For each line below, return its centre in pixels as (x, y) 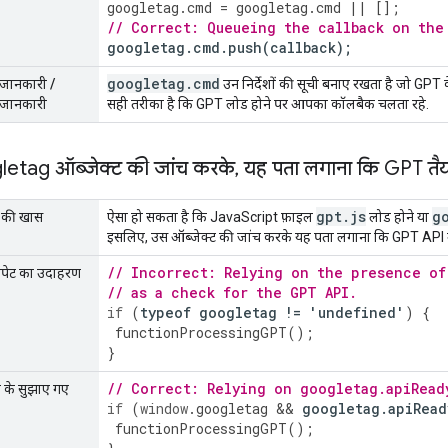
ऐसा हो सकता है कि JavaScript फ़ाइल (211, 216)
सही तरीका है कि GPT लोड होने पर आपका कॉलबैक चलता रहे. (268, 103)
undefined (357, 312)
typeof (165, 312)
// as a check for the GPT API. (232, 292)
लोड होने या (399, 216)
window (164, 408)
